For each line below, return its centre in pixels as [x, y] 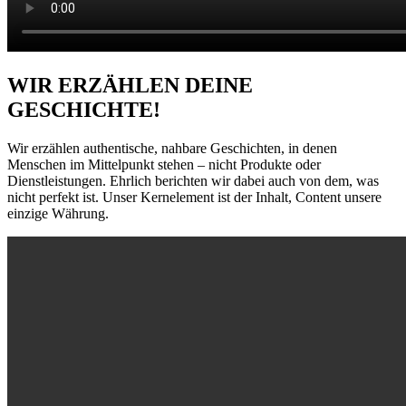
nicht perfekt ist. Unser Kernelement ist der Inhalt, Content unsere [194, 197]
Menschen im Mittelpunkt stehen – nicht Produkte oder [164, 164]
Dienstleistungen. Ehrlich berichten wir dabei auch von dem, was [193, 180]
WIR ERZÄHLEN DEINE [130, 85]
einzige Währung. [58, 213]
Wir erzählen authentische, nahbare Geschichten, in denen [172, 148]
